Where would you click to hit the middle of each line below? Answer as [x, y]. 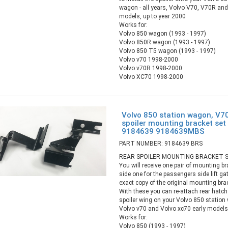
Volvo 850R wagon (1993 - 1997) [164, 42]
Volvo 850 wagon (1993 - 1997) [162, 33]
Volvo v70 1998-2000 [148, 59]
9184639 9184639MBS [163, 131]
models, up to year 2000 [152, 16]
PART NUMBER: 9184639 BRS [161, 144]
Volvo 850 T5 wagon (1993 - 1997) [167, 51]
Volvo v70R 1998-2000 [150, 68]
